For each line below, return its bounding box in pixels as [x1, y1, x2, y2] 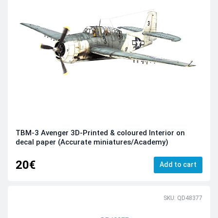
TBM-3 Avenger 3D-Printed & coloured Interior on [16, 128, 185, 138]
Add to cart [160, 160, 197, 168]
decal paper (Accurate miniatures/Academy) [16, 138, 168, 147]
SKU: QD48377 [163, 195, 202, 202]
